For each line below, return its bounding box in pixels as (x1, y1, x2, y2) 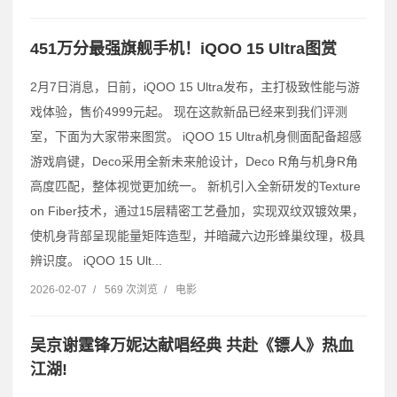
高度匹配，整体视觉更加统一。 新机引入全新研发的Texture (30, 178, 361, 193)
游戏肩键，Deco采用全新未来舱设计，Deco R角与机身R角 (30, 153, 358, 168)
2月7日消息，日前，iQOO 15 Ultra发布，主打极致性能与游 (30, 79, 360, 94)
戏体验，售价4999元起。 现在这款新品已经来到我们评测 (30, 104, 347, 119)
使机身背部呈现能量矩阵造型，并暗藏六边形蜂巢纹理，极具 (30, 228, 365, 243)
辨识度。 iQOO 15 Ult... (30, 253, 162, 268)
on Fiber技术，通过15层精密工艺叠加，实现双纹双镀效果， (30, 203, 364, 218)
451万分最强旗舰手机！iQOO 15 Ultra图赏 (30, 39, 337, 58)
